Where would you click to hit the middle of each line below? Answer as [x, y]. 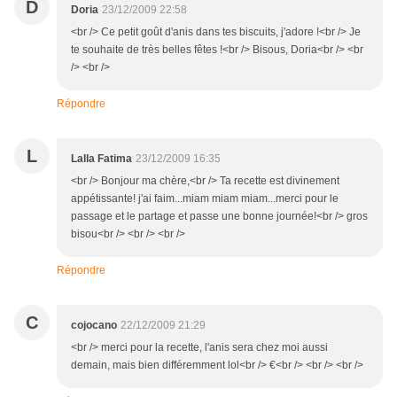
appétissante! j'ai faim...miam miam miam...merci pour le [205, 199]
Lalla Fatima [101, 159]
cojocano [94, 326]
